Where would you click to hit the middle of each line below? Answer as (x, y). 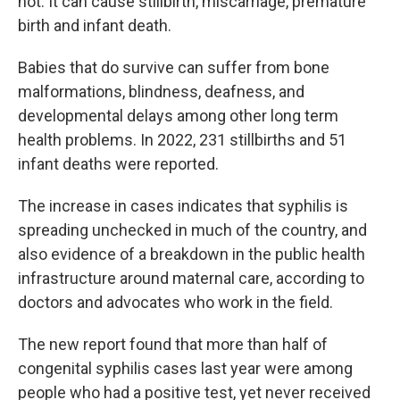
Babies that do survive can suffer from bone (174, 67)
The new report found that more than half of (173, 344)
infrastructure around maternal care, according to (191, 278)
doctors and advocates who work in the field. (175, 302)
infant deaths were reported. (118, 164)
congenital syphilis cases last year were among (185, 368)
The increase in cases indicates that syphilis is (183, 206)
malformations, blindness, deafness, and (161, 92)
